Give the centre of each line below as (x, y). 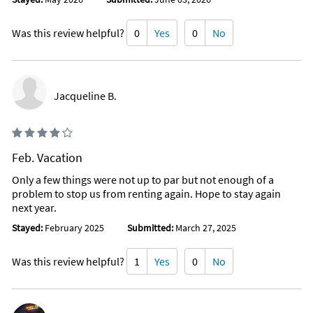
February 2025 (74, 228)
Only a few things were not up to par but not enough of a (143, 180)
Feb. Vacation (47, 158)
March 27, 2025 (205, 228)
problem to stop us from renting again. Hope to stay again (146, 194)
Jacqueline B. (85, 96)
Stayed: (28, 228)
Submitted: (150, 228)
